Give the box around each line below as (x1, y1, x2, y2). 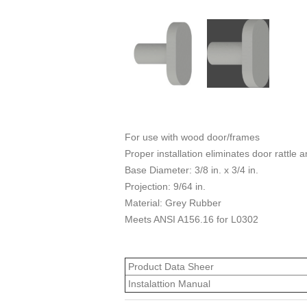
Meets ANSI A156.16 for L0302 (125, 213, 258, 225)
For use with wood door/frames (125, 131, 260, 143)
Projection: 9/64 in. (125, 180, 206, 192)
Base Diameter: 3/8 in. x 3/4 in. (125, 164, 258, 175)
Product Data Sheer (125, 260, 214, 272)
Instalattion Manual (125, 278, 210, 289)
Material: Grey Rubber (125, 197, 221, 208)
